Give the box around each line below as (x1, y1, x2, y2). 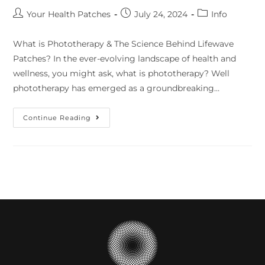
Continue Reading (23, 113, 92, 122)
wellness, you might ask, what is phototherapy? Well (13, 67, 230, 79)
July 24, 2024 (134, 8, 188, 20)
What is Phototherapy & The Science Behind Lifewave (13, 38, 234, 49)
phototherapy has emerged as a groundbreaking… (13, 82, 220, 93)
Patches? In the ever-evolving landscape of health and (13, 53, 237, 64)
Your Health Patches (27, 8, 111, 20)
